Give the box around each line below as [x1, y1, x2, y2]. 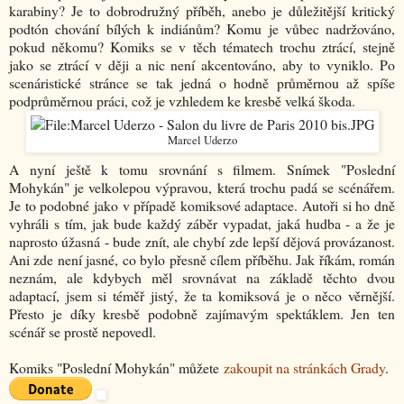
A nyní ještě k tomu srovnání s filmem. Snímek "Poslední [9, 160, 395, 179]
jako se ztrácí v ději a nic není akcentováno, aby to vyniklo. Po [9, 55, 395, 75]
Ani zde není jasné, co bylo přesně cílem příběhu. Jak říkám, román [9, 250, 395, 270]
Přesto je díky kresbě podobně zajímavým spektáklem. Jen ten [9, 304, 395, 324]
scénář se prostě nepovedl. [9, 322, 156, 342]
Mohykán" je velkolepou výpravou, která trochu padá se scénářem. [9, 178, 395, 197]
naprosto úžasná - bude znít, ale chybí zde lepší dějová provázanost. [9, 232, 395, 252]
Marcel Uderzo [167, 133, 237, 149]
